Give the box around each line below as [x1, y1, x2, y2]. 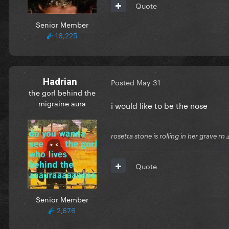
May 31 [136, 76, 161, 88]
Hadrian [42, 75, 77, 87]
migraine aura [38, 97, 86, 108]
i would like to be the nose [111, 98, 208, 111]
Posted [111, 76, 136, 88]
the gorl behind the [28, 86, 96, 98]
